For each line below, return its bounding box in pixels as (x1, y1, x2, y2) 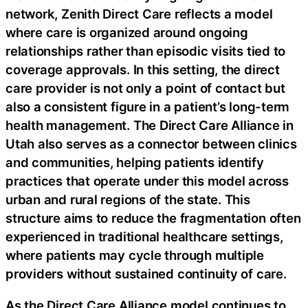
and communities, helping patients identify (5, 155, 264, 170)
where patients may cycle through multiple (5, 247, 264, 263)
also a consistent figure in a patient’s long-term (5, 99, 290, 115)
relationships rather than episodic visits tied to (5, 43, 286, 59)
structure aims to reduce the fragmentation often (5, 210, 301, 226)
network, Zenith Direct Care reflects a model (5, 6, 273, 22)
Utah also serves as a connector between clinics (5, 136, 297, 152)
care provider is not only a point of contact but (5, 80, 285, 96)
